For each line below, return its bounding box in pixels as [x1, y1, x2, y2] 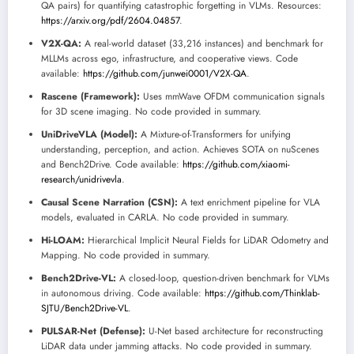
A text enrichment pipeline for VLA [178, 194, 320, 209]
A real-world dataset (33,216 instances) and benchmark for [81, 36, 323, 51]
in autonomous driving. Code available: [41, 285, 205, 300]
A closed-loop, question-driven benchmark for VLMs [116, 270, 330, 285]
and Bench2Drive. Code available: [41, 156, 183, 171]
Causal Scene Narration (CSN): [41, 194, 178, 209]
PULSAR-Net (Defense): [41, 323, 145, 338]
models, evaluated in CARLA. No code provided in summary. [41, 209, 289, 224]
